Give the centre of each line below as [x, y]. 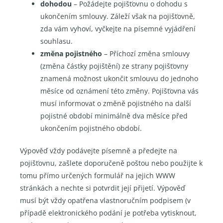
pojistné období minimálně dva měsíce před [114, 115]
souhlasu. [57, 41]
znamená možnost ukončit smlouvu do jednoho [119, 78]
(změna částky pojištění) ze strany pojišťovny [114, 66]
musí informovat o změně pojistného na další [116, 103]
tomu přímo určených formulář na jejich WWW [98, 176]
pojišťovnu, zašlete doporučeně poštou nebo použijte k [111, 163]
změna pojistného [71, 53]
